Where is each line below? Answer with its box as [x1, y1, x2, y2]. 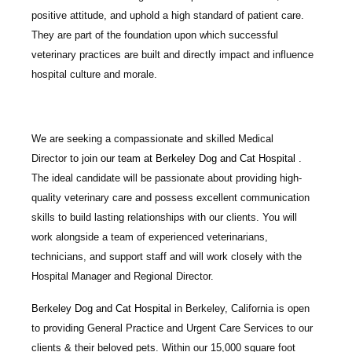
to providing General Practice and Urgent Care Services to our [31, 321, 313, 334]
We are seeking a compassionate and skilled [31, 132, 238, 145]
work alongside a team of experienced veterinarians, [31, 230, 268, 243]
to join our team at [70, 152, 156, 164]
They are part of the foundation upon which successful [31, 28, 278, 41]
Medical [238, 132, 273, 145]
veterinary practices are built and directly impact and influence [31, 48, 313, 60]
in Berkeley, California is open [174, 302, 310, 314]
